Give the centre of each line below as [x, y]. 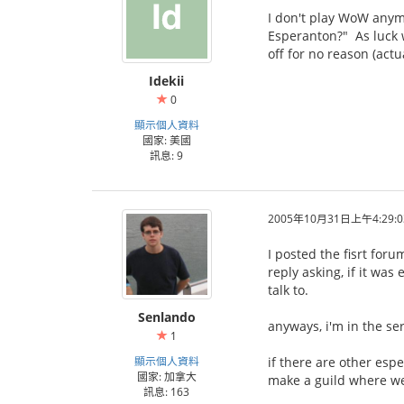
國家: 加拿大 [166, 376]
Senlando [166, 317]
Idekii [166, 81]
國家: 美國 [166, 140]
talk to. [288, 290]
